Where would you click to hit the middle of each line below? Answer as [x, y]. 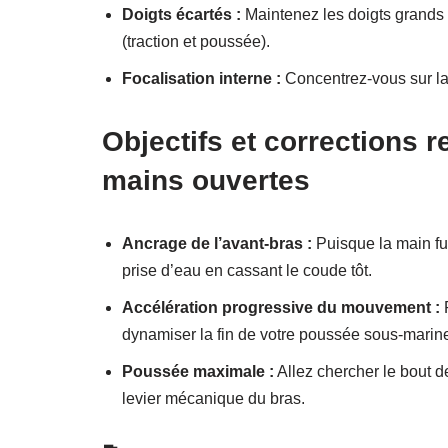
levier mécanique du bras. [213, 398]
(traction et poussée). [196, 41]
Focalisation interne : [201, 78]
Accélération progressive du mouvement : [281, 307]
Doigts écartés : [181, 14]
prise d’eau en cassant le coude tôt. [247, 270]
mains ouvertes [206, 180]
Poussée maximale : [198, 371]
